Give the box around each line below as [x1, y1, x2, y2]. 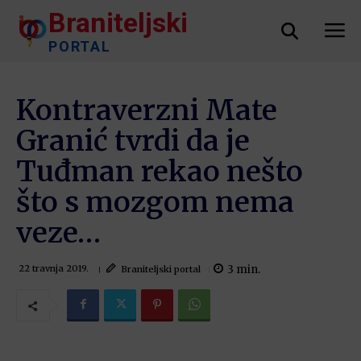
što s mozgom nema [16, 185, 294, 220]
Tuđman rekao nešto [16, 154, 303, 189]
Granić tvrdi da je [16, 123, 250, 159]
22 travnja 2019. [19, 263, 89, 275]
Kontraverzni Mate [16, 93, 277, 128]
